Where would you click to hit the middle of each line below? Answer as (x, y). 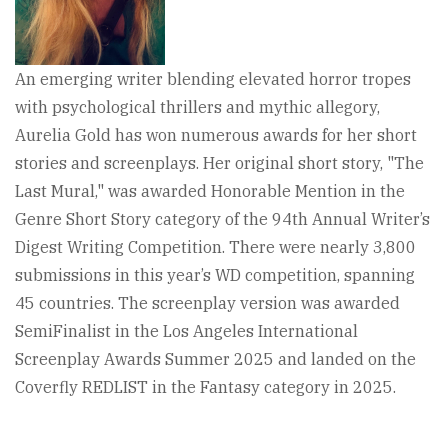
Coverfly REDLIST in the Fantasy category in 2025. (205, 387)
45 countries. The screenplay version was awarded (207, 303)
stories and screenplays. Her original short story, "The (219, 163)
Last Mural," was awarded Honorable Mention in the (210, 191)
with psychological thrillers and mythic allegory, (197, 107)
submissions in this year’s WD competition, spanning (215, 275)
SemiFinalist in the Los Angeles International (186, 331)
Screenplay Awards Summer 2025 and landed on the (215, 359)
